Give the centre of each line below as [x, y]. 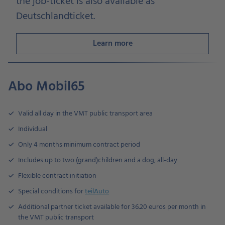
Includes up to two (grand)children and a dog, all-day [98, 160]
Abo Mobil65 [46, 87]
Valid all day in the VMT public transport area [85, 114]
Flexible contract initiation [57, 176]
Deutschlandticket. [55, 17]
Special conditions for [51, 192]
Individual [33, 129]
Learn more [113, 44]
